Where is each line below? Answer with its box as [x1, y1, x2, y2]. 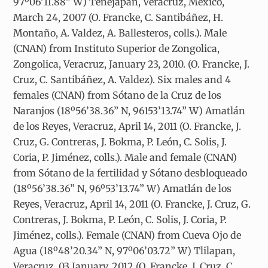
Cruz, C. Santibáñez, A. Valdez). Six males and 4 [13, 74, 232, 86]
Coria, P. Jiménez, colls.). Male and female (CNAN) [13, 151, 237, 164]
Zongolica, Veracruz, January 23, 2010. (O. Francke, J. [13, 58, 250, 71]
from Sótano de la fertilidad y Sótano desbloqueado [13, 167, 248, 179]
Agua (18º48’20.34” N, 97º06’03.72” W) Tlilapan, [13, 245, 236, 257]
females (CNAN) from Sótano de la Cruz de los [13, 89, 222, 102]
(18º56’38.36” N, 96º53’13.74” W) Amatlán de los [13, 182, 232, 195]
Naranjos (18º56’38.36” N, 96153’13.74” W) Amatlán [13, 105, 246, 117]
